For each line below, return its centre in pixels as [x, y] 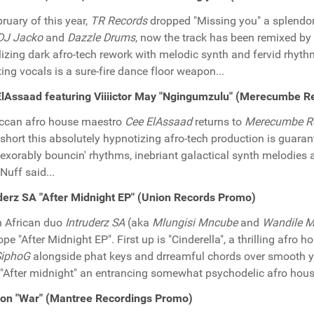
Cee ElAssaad [158, 122]
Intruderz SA [95, 223]
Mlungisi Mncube [195, 223]
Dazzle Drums [101, 37]
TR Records [119, 21]
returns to [218, 122]
